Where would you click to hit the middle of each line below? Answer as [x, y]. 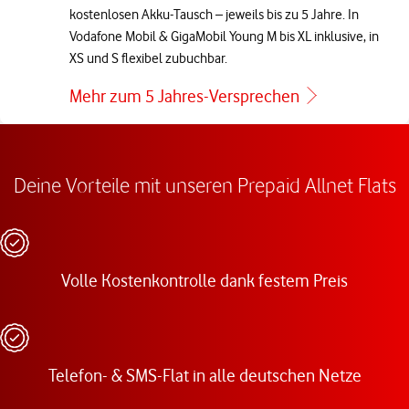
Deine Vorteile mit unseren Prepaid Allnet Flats [204, 185]
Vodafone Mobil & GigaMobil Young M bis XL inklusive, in [224, 37]
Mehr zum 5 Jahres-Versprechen [184, 96]
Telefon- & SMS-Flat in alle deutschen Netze [204, 376]
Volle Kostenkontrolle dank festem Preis [204, 281]
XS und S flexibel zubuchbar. [148, 58]
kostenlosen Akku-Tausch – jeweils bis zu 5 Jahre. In [214, 15]
